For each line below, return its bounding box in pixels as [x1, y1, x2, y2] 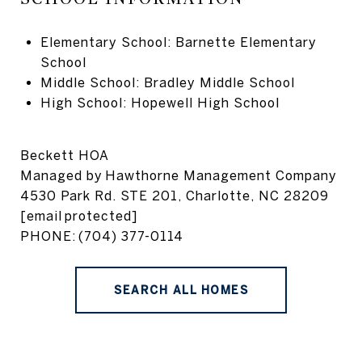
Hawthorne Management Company [105, 167, 339, 183]
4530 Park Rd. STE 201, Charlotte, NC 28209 [20, 187, 329, 203]
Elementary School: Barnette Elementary [40, 34, 317, 49]
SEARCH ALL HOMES [114, 283, 248, 297]
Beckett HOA [20, 147, 109, 162]
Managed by [20, 167, 105, 183]
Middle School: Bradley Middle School [40, 74, 295, 90]
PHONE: [20, 228, 78, 243]
